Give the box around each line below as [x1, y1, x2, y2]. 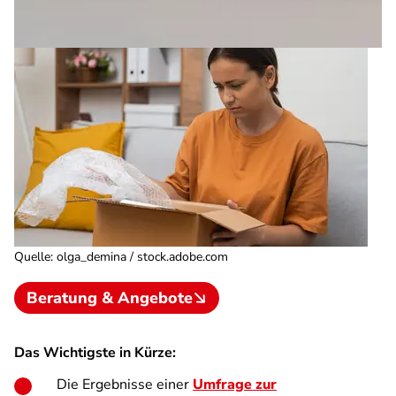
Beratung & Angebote [27, 287, 193, 308]
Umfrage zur [193, 375, 277, 394]
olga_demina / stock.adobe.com [57, 248, 228, 265]
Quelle [14, 248, 50, 265]
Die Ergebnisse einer [57, 375, 193, 394]
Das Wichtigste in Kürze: [14, 343, 176, 362]
